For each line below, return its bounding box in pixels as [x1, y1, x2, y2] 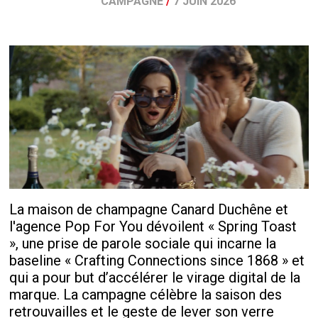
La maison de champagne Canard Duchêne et [9, 201, 289, 219]
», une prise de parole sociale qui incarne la [9, 235, 277, 253]
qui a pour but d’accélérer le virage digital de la [9, 269, 301, 287]
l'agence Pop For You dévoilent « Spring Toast [9, 218, 297, 236]
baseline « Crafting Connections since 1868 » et [9, 252, 305, 270]
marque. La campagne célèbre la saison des [9, 286, 283, 304]
